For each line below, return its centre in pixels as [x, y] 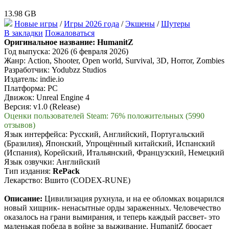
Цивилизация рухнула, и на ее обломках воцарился [133, 199]
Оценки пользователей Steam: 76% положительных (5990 [104, 116]
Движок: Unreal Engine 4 [47, 98]
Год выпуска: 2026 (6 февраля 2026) [66, 52]
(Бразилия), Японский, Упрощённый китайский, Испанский [110, 144]
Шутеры [176, 24]
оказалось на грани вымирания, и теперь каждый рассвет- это [112, 217]
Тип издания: [28, 171]
